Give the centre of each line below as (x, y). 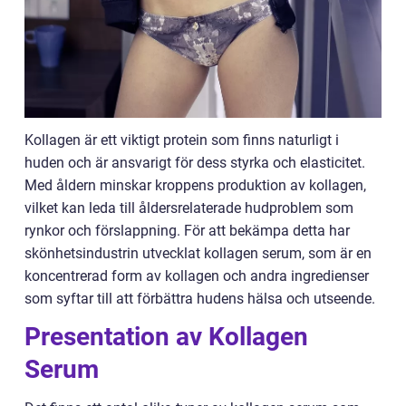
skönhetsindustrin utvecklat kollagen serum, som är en (198, 254)
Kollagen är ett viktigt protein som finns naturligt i (182, 140)
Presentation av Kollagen (166, 337)
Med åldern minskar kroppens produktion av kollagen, (195, 186)
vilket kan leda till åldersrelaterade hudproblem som (189, 208)
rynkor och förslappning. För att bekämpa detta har (187, 231)
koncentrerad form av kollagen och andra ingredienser (197, 276)
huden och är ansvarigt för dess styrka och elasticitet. (195, 163)
